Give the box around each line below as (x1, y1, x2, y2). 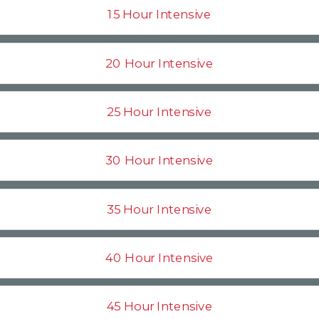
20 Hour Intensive (105, 56, 214, 71)
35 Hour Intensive (107, 202, 212, 217)
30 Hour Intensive (105, 152, 214, 168)
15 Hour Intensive (108, 6, 211, 22)
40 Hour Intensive (105, 250, 214, 266)
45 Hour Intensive (106, 298, 213, 314)
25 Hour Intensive (107, 104, 212, 120)
